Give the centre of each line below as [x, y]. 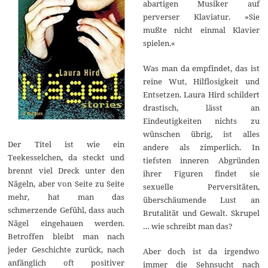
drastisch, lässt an [201, 107]
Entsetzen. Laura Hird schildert [201, 94]
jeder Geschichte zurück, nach [66, 249]
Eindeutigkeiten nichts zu [201, 121]
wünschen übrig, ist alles [201, 134]
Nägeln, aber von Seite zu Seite [66, 183]
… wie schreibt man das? [188, 226]
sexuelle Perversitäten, [201, 186]
